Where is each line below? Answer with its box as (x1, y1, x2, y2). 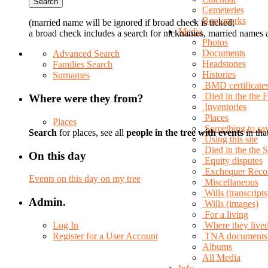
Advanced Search (53, 48, 120, 59)
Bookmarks (202, 16, 246, 26)
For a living (205, 209, 248, 220)
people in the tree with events (126, 127, 243, 138)
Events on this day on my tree (29, 173, 141, 184)
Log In (53, 220, 78, 230)
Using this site (205, 134, 258, 144)
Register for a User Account (53, 230, 158, 241)
